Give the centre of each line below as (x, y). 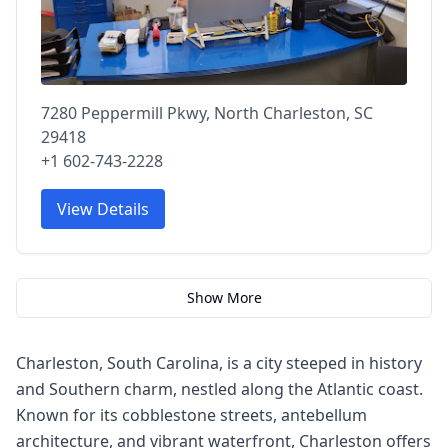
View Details (103, 208)
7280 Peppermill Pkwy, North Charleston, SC (207, 112)
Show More (224, 297)
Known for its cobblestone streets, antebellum (191, 414)
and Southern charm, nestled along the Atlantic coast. (219, 388)
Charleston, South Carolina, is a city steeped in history (219, 362)
